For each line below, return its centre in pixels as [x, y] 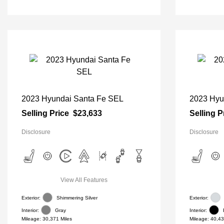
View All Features [84, 180]
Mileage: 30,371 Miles [47, 219]
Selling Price [45, 113]
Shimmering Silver [77, 197]
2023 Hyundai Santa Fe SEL [72, 99]
